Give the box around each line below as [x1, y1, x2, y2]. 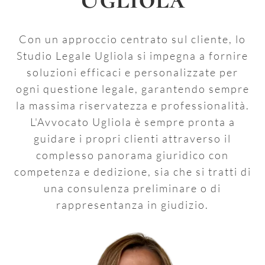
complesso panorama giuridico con [36, 148, 229, 161]
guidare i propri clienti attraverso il [34, 132, 231, 145]
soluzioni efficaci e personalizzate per [27, 66, 238, 79]
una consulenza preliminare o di [44, 182, 221, 195]
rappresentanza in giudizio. [56, 198, 209, 211]
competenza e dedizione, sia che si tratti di [14, 165, 251, 178]
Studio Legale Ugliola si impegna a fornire [17, 49, 248, 62]
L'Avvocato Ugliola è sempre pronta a [30, 115, 235, 128]
